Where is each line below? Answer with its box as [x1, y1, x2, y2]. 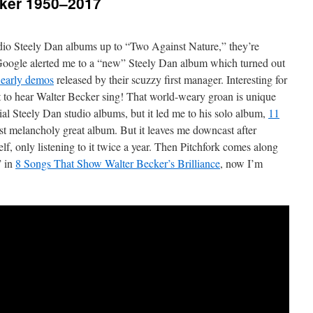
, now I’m [220, 156, 263, 170]
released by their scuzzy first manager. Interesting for [54, 72, 287, 87]
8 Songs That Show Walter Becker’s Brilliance [15, 156, 220, 170]
